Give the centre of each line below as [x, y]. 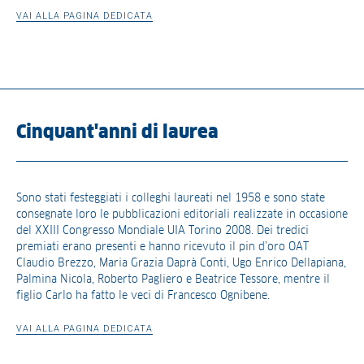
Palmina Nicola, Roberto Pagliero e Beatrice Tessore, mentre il [173, 279]
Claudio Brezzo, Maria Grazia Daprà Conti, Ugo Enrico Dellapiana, [181, 263]
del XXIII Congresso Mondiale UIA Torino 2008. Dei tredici [162, 230]
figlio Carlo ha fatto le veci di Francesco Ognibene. [143, 295]
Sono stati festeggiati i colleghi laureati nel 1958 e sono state [171, 198]
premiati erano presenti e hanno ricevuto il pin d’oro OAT [162, 247]
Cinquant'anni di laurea [117, 132]
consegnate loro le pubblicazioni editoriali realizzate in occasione [182, 214]
